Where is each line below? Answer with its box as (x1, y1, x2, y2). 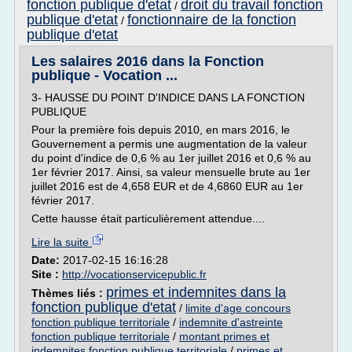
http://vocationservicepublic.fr (62, 268, 207, 280)
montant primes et (179, 330, 269, 343)
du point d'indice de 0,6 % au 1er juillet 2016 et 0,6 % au (31, 152, 311, 164)
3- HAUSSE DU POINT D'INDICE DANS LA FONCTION (31, 91, 305, 104)
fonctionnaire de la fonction (127, 12, 296, 27)
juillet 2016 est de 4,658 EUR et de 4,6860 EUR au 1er (31, 180, 303, 192)
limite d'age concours (185, 302, 291, 314)
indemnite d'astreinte (179, 316, 283, 328)
